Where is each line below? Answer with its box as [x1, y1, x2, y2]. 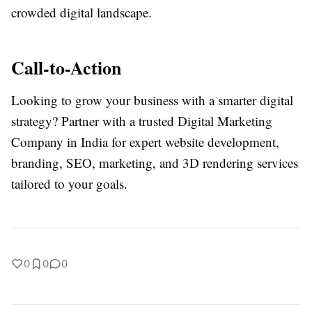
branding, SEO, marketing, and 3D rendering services [11, 154, 298, 172]
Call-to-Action [11, 54, 121, 81]
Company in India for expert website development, [11, 133, 279, 151]
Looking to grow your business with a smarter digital [11, 91, 293, 109]
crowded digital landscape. [11, 3, 152, 22]
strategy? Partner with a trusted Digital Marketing [11, 112, 272, 130]
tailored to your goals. [11, 175, 127, 193]
